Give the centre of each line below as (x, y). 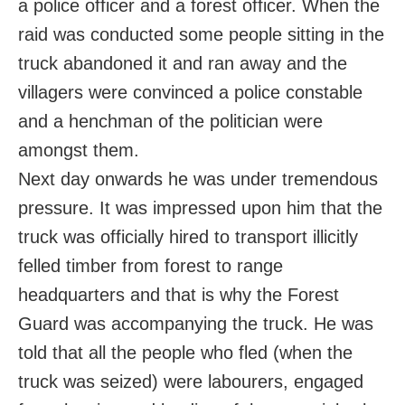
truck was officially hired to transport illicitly (188, 237)
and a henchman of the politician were (170, 122)
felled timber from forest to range (151, 266)
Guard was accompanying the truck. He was (196, 324)
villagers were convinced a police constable (190, 93)
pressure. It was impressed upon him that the (200, 208)
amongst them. (79, 151)
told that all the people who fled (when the (185, 353)
